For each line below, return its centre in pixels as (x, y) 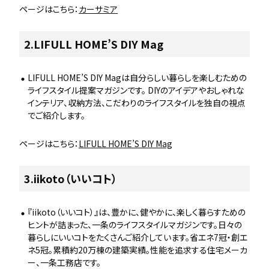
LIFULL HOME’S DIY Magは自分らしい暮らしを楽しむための (137, 77)
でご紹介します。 (56, 115)
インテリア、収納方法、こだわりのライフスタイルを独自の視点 (137, 103)
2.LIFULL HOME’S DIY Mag (94, 44)
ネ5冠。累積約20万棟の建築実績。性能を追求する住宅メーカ (138, 250)
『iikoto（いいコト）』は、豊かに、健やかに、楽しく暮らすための (137, 212)
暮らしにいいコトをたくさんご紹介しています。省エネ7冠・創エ (138, 237)
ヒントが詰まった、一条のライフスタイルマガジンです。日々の (135, 225)
